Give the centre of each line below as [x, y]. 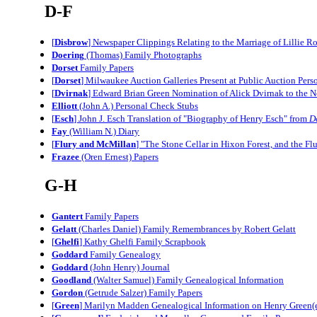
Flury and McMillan [95, 144]
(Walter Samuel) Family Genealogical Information [188, 280]
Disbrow [71, 42]
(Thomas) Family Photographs [143, 54]
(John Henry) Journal [129, 267]
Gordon [67, 293]
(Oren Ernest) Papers [119, 156]
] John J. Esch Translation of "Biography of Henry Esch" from [191, 118]
